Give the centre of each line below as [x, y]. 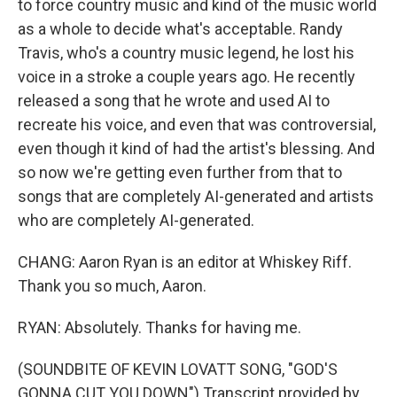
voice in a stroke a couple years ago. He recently [187, 77]
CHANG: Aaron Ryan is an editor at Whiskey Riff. [185, 262]
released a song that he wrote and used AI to [174, 101]
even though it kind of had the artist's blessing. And [196, 148]
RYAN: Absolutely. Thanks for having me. [160, 327]
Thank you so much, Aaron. [112, 286]
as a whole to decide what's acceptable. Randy [180, 29]
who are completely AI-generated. [136, 220]
